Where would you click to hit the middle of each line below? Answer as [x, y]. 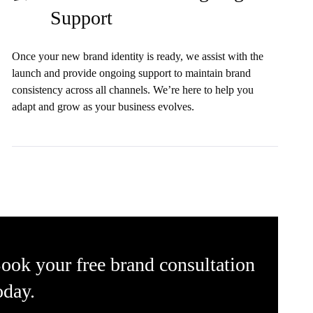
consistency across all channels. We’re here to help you [132, 89]
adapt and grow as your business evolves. [103, 106]
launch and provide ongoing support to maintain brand [131, 73]
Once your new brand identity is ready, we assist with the [137, 56]
